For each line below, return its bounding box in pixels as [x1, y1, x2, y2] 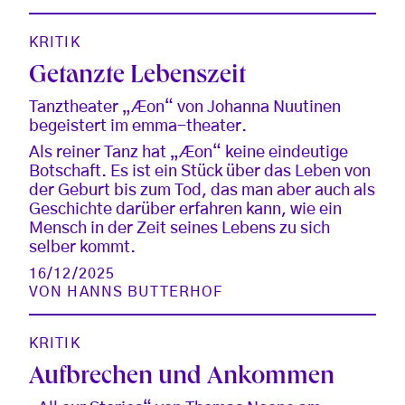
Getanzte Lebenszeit [29, 63, 246, 90]
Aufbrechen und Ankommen [29, 364, 334, 391]
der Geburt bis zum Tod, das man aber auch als [29, 182, 375, 199]
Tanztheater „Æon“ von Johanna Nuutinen [29, 99, 341, 116]
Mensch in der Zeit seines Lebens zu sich [29, 220, 330, 237]
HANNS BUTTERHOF [67, 284, 223, 299]
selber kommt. [29, 239, 136, 256]
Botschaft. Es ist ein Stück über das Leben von [29, 163, 371, 180]
